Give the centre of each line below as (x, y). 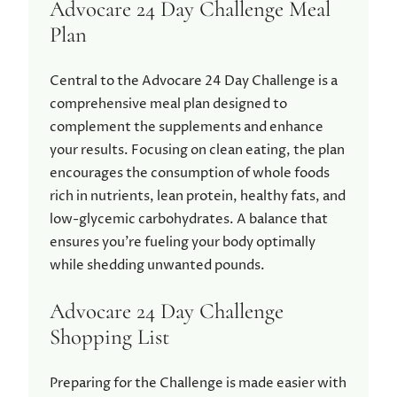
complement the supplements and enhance (187, 127)
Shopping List (109, 337)
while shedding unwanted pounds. (157, 265)
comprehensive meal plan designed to (168, 104)
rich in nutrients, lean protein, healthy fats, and (198, 196)
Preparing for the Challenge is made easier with (198, 384)
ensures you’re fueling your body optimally (183, 242)
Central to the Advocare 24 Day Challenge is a (194, 81)
